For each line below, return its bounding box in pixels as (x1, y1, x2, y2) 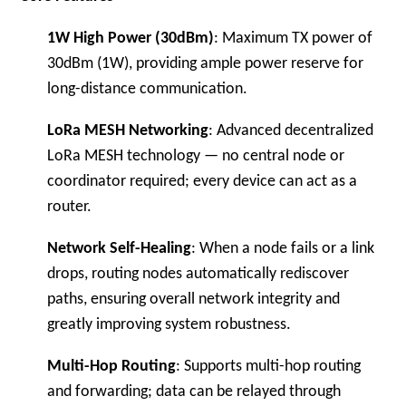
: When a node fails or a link (191, 240, 375, 257)
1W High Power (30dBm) (47, 30, 215, 47)
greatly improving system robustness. (47, 316, 292, 333)
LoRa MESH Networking (47, 122, 209, 140)
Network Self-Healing (47, 240, 192, 257)
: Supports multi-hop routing (176, 358, 362, 375)
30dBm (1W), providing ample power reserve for (47, 55, 364, 72)
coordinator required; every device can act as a (47, 173, 358, 190)
